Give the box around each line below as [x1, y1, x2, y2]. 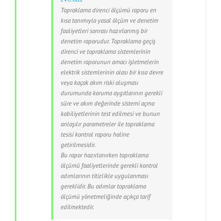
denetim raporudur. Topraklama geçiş [61, 37, 155, 46]
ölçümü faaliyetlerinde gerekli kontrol [61, 161, 158, 170]
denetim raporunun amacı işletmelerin [61, 58, 159, 67]
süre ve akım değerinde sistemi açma [61, 99, 154, 108]
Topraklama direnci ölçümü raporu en [61, 6, 156, 15]
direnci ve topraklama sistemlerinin [61, 47, 150, 56]
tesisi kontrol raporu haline [61, 130, 129, 139]
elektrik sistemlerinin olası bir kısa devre [61, 68, 163, 77]
